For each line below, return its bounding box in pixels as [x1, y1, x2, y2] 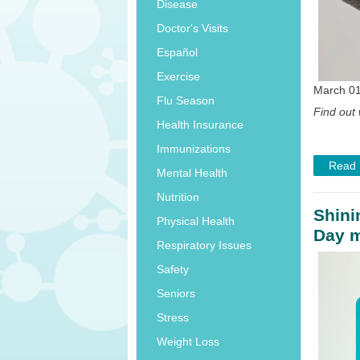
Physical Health [157, 215, 235, 228]
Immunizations [157, 142, 231, 156]
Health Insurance [157, 118, 243, 132]
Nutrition [157, 190, 199, 204]
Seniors [157, 287, 195, 301]
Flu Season [157, 94, 215, 108]
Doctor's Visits [157, 22, 228, 35]
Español [157, 46, 198, 59]
